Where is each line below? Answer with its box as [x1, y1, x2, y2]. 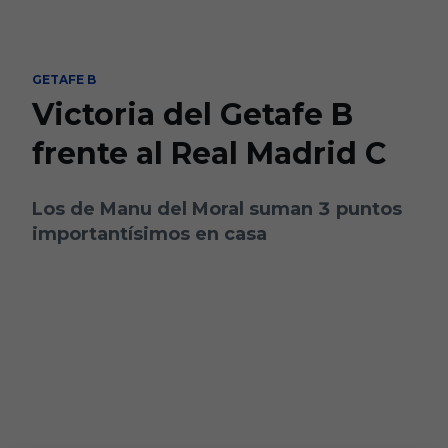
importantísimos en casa [32, 223, 267, 245]
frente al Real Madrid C [32, 135, 386, 172]
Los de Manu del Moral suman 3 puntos [32, 198, 402, 220]
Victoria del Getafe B [32, 96, 353, 133]
